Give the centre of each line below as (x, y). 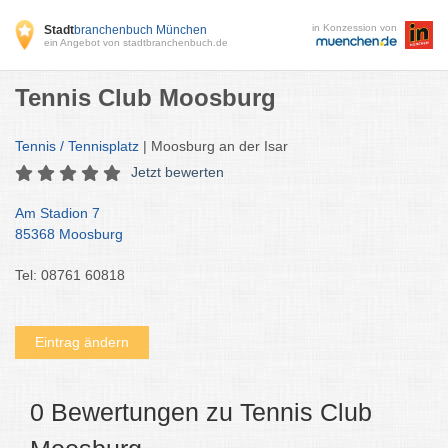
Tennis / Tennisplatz (77, 146)
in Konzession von (354, 27)
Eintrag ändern (82, 342)
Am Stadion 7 (57, 213)
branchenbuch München (141, 29)
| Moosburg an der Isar (213, 146)
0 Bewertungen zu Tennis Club (201, 412)
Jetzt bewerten (177, 172)
